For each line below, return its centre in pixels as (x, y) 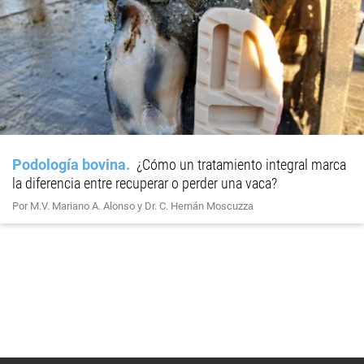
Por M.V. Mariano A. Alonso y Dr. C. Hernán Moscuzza (133, 206)
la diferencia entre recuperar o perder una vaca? (145, 183)
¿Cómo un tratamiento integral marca (241, 164)
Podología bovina (69, 164)
